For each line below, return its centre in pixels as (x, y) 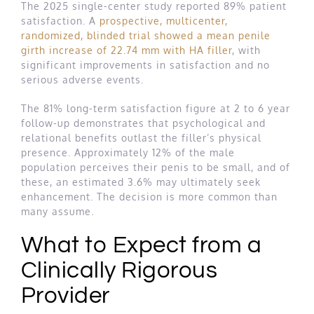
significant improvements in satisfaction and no (145, 64)
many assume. (57, 211)
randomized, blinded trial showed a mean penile (146, 35)
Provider (66, 295)
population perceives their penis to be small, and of (156, 167)
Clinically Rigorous (120, 270)
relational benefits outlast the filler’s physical (141, 137)
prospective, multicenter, (164, 20)
